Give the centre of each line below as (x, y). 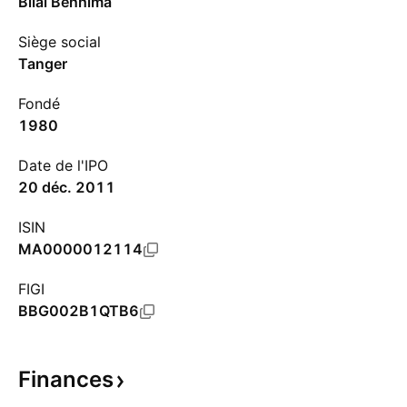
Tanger (43, 64)
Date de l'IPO (63, 165)
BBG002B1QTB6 (79, 311)
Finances (66, 379)
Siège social (60, 42)
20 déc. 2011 (67, 187)
